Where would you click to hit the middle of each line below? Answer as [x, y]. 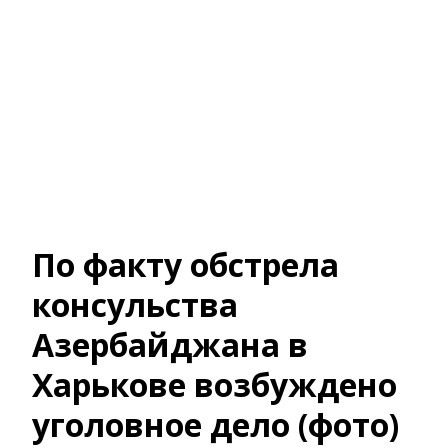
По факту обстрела [186, 264]
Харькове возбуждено [215, 384]
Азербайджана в [170, 344]
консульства [135, 304]
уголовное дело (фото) [216, 424]
